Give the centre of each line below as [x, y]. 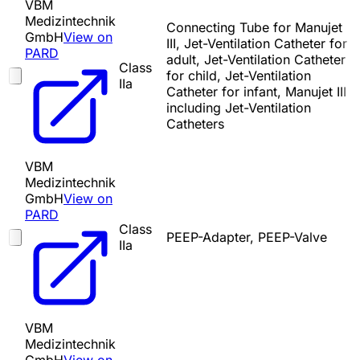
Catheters [195, 124]
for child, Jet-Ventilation [239, 76]
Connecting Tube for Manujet [254, 28]
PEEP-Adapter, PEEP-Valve [247, 237]
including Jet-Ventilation [239, 108]
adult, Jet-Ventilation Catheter [256, 60]
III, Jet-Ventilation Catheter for [257, 44]
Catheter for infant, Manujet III [256, 92]
